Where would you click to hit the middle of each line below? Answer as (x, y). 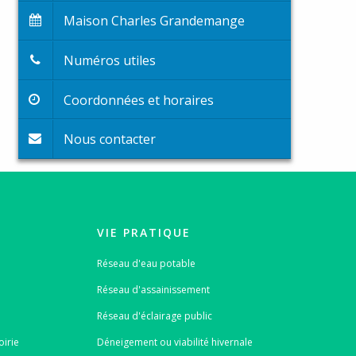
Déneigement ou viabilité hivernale (174, 342)
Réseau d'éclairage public (154, 315)
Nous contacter (110, 139)
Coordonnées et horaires (139, 100)
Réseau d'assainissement (153, 289)
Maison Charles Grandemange (155, 21)
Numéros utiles (110, 60)
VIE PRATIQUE (143, 232)
